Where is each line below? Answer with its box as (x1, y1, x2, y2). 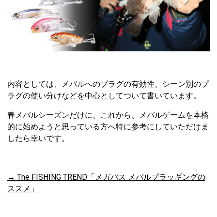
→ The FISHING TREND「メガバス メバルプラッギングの (7, 172, 205, 182)
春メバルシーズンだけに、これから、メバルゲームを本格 (7, 110, 209, 120)
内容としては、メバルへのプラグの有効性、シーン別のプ (7, 79, 209, 89)
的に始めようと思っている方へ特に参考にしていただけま (7, 122, 209, 131)
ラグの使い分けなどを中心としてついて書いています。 (7, 91, 201, 100)
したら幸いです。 (7, 133, 69, 143)
